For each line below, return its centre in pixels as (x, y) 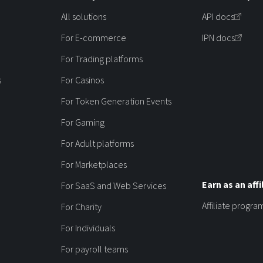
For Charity (81, 206)
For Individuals (88, 227)
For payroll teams (95, 249)
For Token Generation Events (116, 101)
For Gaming (83, 122)
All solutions (84, 16)
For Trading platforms (102, 58)
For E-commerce (94, 37)
